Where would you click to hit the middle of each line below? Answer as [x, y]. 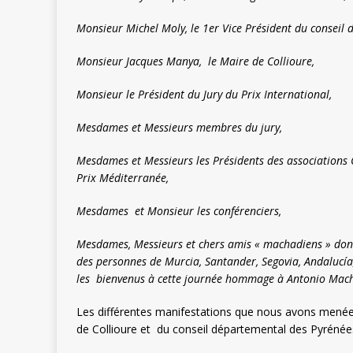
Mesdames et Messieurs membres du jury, [179, 128]
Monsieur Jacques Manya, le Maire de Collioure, [195, 61]
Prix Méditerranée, [123, 178]
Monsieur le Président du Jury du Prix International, [204, 95]
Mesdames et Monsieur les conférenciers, [179, 211]
